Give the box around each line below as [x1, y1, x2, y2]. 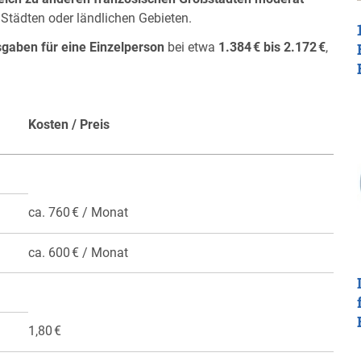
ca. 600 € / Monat [28, 245, 128, 261]
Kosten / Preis [28, 117, 110, 133]
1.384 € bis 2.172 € [218, 39, 326, 56]
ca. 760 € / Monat [28, 205, 128, 221]
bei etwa [164, 39, 218, 56]
